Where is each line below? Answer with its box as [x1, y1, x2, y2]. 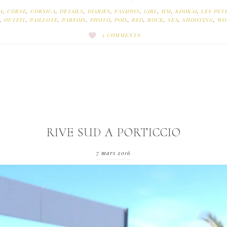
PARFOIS [61, 16, 86, 24]
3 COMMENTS [101, 31, 141, 39]
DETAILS [60, 8, 84, 15]
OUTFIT [4, 16, 26, 24]
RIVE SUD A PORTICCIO [46, 125, 181, 140]
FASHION [115, 8, 140, 15]
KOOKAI [175, 8, 197, 15]
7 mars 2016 [96, 148, 131, 157]
